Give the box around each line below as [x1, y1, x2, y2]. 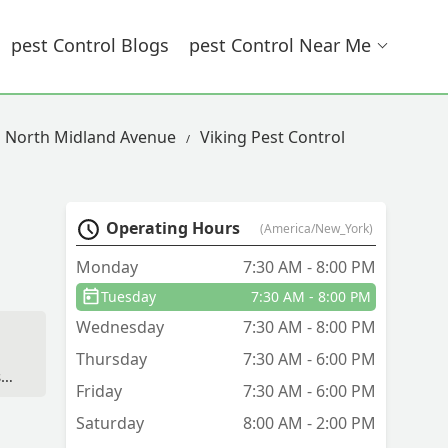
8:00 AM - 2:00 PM [243, 412, 376, 435]
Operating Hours [106, 217, 240, 240]
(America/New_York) [260, 220, 373, 238]
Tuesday [101, 287, 156, 307]
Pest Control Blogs [11, 33, 169, 57]
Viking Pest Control [200, 126, 345, 148]
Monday [76, 256, 138, 279]
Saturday [76, 412, 144, 435]
